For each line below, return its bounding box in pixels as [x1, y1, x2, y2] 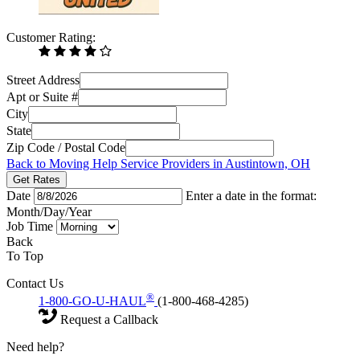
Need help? [6, 339, 64, 354]
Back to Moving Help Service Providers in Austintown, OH [6, 156, 310, 170]
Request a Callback [57, 312, 158, 326]
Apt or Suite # [6, 89, 78, 104]
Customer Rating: [6, 30, 96, 44]
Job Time [6, 219, 56, 233]
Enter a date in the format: [186, 188, 317, 202]
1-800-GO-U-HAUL [39, 293, 146, 308]
